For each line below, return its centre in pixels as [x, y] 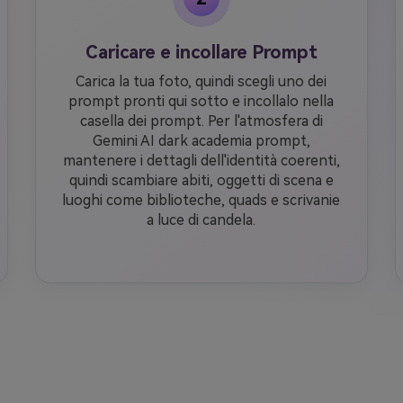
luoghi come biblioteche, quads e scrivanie [201, 200]
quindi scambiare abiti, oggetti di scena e [201, 180]
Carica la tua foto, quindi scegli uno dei [201, 81]
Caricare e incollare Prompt [201, 52]
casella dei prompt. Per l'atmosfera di [201, 121]
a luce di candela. [201, 220]
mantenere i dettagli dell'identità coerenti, [201, 161]
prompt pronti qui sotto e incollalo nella [201, 101]
